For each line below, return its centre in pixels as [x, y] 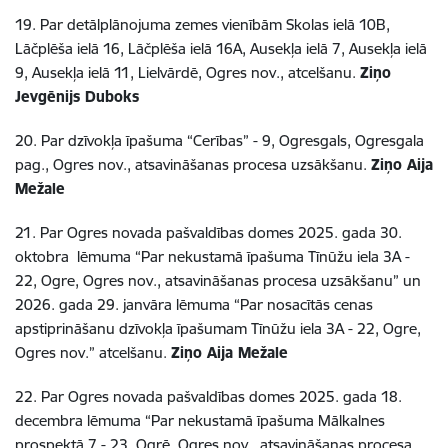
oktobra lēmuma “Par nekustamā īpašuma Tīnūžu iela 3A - [212, 257]
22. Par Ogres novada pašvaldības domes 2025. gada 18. [208, 397]
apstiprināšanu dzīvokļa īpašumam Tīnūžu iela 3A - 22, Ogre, [218, 329]
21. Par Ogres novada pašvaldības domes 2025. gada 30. [208, 233]
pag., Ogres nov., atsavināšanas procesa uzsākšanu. [193, 165]
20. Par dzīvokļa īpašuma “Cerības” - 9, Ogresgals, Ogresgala [219, 141]
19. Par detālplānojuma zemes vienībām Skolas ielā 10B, [202, 25]
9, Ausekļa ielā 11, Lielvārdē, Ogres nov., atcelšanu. [187, 73]
